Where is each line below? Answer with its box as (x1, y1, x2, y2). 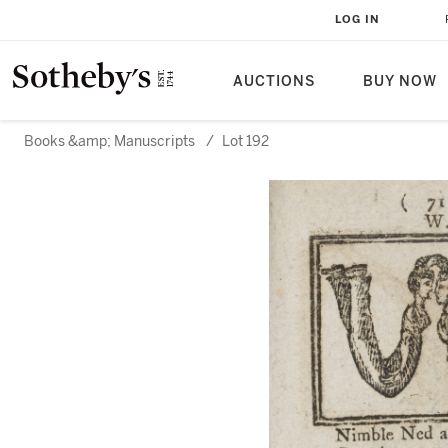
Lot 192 (222, 133, 269, 150)
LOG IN (335, 13, 380, 26)
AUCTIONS (233, 73, 315, 90)
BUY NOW (363, 73, 437, 90)
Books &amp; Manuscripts (24, 133, 195, 150)
